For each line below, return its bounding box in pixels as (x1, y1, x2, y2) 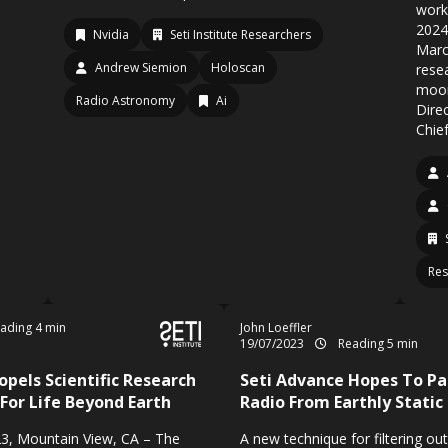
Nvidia (93, 26, 129, 43)
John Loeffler (240, 319, 312, 336)
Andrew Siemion (95, 59, 187, 76)
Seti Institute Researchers (170, 26, 311, 43)
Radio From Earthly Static (240, 391, 443, 413)
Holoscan (211, 59, 265, 76)
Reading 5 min (335, 335, 418, 352)
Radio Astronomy (76, 92, 175, 109)
